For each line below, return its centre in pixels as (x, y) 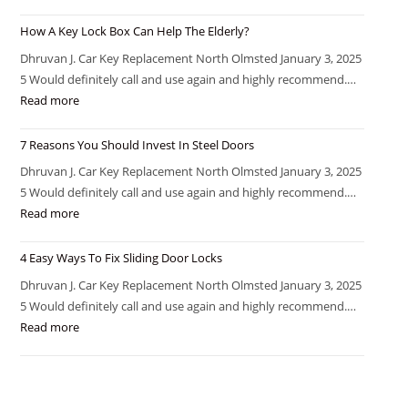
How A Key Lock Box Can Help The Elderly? (135, 31)
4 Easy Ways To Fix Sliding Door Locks (122, 258)
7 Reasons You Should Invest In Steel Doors (138, 144)
